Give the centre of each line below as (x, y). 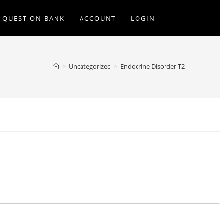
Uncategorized (90, 66)
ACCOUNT (98, 18)
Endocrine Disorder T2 (152, 66)
